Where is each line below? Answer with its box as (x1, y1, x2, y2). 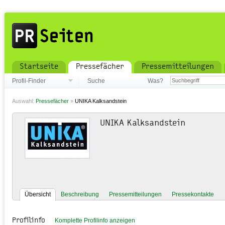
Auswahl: (12, 98, 36, 104)
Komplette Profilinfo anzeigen (55, 217, 135, 224)
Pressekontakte (172, 191, 214, 198)
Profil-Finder (12, 77, 46, 84)
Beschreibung (61, 191, 99, 198)
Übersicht (25, 191, 51, 198)
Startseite (20, 63, 58, 71)
